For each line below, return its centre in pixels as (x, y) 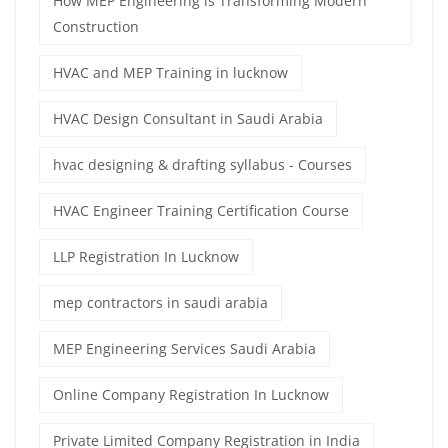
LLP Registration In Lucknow (146, 257)
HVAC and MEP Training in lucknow (170, 73)
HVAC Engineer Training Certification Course (201, 211)
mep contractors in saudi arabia (160, 303)
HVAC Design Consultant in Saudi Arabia (188, 119)
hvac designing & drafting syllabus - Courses (202, 165)
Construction (96, 27)
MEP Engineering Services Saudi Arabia (184, 349)
